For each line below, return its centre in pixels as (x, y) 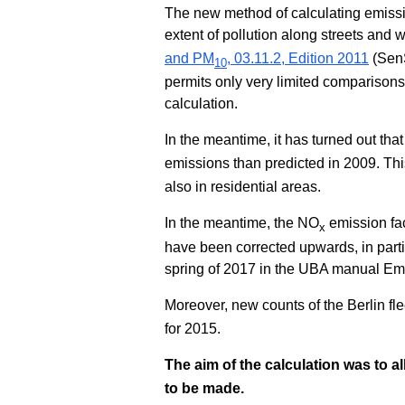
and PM (189, 58)
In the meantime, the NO (242, 223)
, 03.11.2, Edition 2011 (298, 58)
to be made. (204, 388)
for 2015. (193, 328)
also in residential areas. (243, 187)
